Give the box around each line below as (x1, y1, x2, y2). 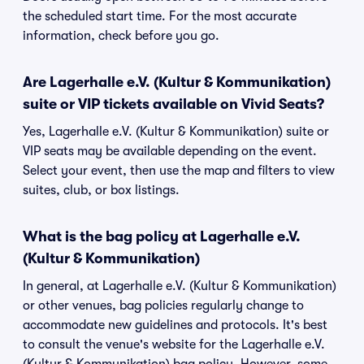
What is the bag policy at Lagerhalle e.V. (23, 228, 301, 245)
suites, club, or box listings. (23, 183, 180, 197)
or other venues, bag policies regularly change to (23, 298, 304, 313)
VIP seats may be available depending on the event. (23, 144, 317, 158)
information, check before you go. (23, 28, 219, 43)
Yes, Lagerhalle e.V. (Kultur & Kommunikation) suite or (23, 124, 329, 139)
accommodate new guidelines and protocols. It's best (23, 318, 327, 332)
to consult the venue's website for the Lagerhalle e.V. (23, 337, 325, 352)
